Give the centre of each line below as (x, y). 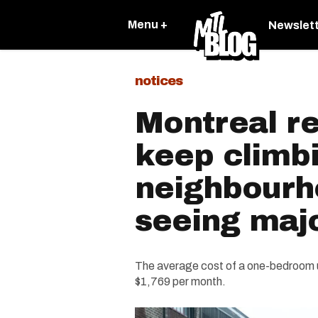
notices (159, 81)
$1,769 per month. (180, 281)
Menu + (148, 24)
